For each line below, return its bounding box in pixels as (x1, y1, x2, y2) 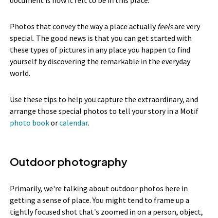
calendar (59, 117, 88, 127)
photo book (10, 117, 49, 127)
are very (174, 21, 200, 31)
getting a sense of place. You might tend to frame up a (10, 195, 189, 205)
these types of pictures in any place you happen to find (10, 44, 190, 54)
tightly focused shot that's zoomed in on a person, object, (10, 206, 203, 217)
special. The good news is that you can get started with (10, 33, 192, 43)
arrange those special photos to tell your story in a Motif (10, 106, 199, 116)
